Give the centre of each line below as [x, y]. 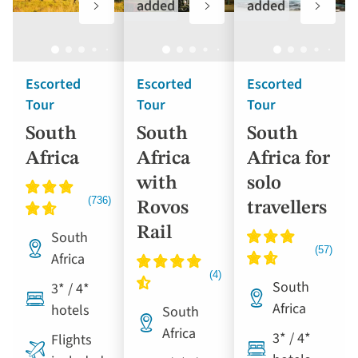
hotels [70, 311]
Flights [72, 340]
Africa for [289, 159]
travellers [287, 209]
